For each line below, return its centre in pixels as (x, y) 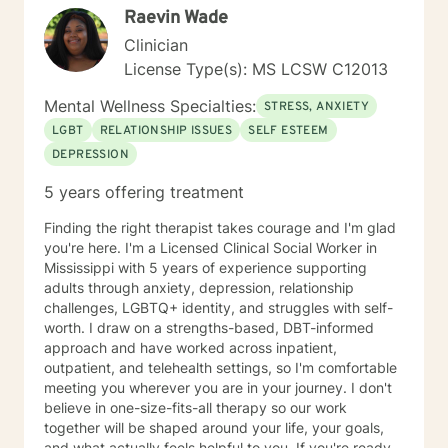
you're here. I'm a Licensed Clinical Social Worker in (210, 247)
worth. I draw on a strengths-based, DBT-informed (209, 327)
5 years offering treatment (144, 192)
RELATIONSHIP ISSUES (166, 131)
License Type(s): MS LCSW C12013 (256, 69)
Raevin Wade (176, 18)
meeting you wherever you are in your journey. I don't (218, 387)
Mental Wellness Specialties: (150, 106)
